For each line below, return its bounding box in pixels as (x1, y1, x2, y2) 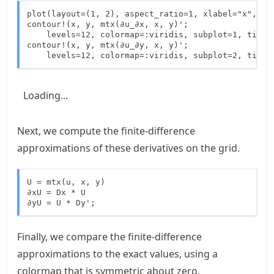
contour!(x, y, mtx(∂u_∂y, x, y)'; (27, 40, 188, 50)
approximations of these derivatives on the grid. (17, 141, 240, 155)
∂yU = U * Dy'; (27, 198, 95, 207)
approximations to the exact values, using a (17, 246, 218, 261)
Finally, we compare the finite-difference (17, 229, 202, 243)
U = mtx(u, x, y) (27, 177, 105, 187)
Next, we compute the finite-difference (17, 124, 195, 138)
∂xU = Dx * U (27, 187, 86, 197)
